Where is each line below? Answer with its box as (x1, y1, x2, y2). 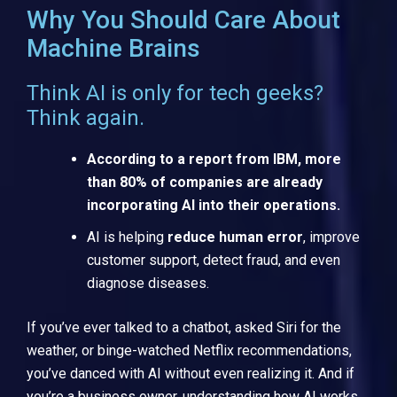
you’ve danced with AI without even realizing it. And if (27, 364, 354, 382)
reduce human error (167, 228, 303, 245)
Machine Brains (27, 33, 200, 63)
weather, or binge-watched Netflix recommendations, (27, 341, 352, 359)
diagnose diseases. (87, 274, 209, 292)
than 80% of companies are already (87, 173, 323, 191)
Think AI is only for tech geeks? (27, 80, 323, 105)
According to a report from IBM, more (87, 150, 341, 167)
